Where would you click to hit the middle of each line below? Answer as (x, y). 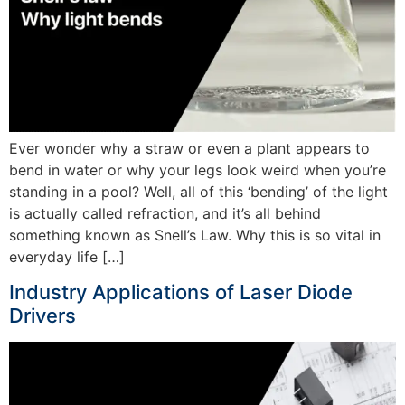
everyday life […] (67, 256)
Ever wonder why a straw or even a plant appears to (189, 148)
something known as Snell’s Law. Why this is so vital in (195, 235)
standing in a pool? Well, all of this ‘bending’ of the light (198, 191)
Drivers (42, 316)
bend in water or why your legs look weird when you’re (198, 170)
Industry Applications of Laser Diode (181, 292)
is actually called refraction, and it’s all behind (165, 213)
